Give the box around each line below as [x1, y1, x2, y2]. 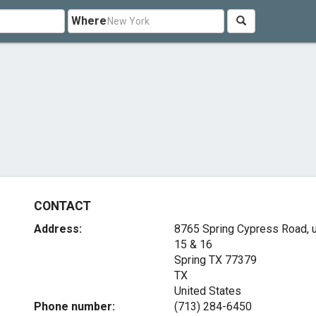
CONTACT [34, 199, 91, 213]
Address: [34, 222, 83, 236]
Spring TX [174, 253, 222, 267]
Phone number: [34, 300, 116, 313]
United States [174, 284, 241, 298]
